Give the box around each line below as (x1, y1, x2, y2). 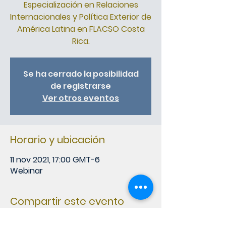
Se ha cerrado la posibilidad (23, 68, 139, 80)
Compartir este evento (10, 194, 124, 208)
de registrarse (50, 80, 111, 92)
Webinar (10, 165, 43, 177)
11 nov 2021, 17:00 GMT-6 (10, 154, 100, 165)
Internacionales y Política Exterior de (10, 11, 151, 23)
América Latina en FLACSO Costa (17, 23, 145, 35)
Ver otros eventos (42, 92, 119, 104)
